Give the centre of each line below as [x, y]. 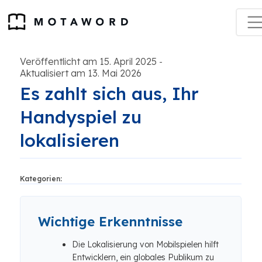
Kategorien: [41, 179]
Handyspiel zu [81, 117]
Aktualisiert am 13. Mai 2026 [81, 73]
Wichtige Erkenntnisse [110, 222]
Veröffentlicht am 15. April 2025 [88, 61]
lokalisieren [70, 140]
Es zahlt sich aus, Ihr [109, 94]
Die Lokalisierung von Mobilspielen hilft [145, 244]
